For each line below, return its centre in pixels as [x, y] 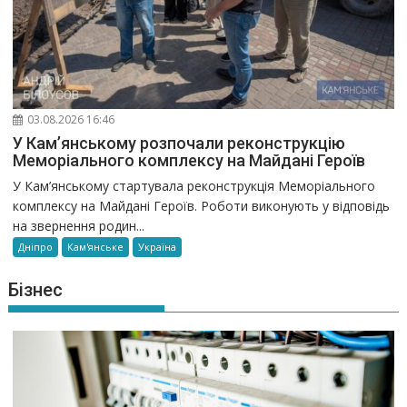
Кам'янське [96, 246]
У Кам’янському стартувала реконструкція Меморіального [194, 185]
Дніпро [36, 246]
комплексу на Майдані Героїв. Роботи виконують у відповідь [202, 205]
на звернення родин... [79, 225]
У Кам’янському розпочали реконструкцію [179, 143]
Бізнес [36, 289]
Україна [158, 246]
